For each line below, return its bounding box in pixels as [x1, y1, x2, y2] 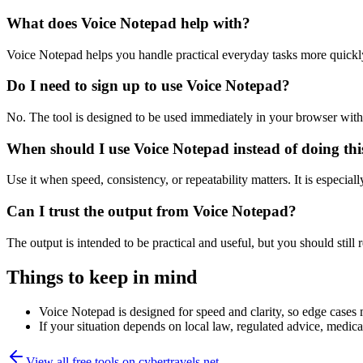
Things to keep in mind [6, 266, 197, 288]
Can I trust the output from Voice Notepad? [6, 203, 297, 220]
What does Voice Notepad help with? [6, 14, 250, 32]
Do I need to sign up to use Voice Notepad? [6, 77, 290, 95]
